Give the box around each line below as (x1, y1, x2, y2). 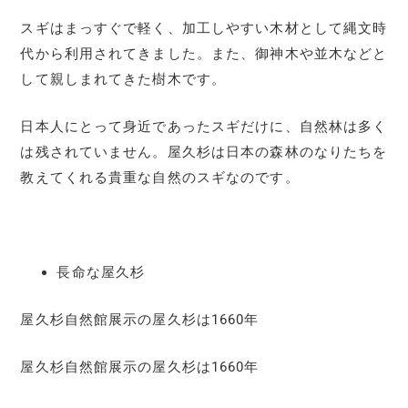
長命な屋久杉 (56, 263, 146, 280)
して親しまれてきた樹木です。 (20, 70, 227, 87)
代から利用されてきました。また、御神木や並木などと (20, 45, 388, 62)
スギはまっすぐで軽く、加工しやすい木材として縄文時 (20, 19, 388, 36)
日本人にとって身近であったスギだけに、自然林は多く (20, 117, 388, 135)
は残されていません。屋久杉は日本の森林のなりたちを (20, 143, 388, 160)
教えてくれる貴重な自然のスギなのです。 (20, 168, 300, 186)
